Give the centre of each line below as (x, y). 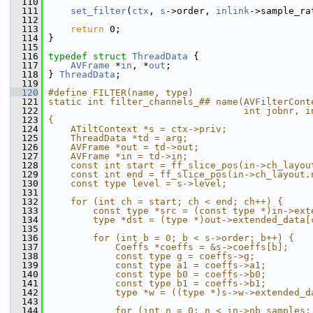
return (87, 29)
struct (112, 56)
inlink (233, 11)
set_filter (99, 11)
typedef (68, 56)
